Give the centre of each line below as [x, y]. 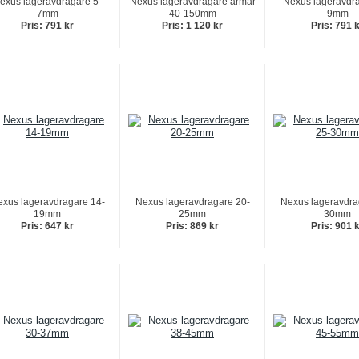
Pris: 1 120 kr [192, 26]
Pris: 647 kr [47, 226]
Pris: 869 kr [192, 226]
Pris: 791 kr [47, 26]
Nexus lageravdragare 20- [192, 202]
